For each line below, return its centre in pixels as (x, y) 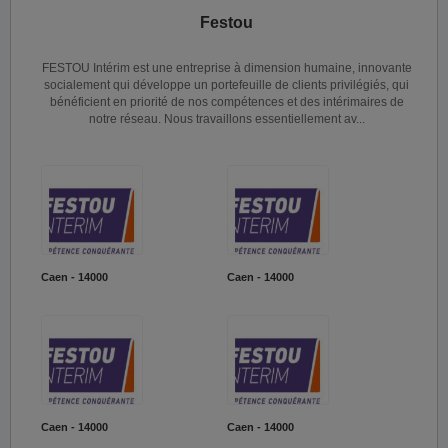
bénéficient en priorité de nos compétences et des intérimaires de (226, 102)
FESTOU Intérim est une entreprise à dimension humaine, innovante (226, 68)
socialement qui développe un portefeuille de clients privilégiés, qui (226, 85)
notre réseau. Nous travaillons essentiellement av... (226, 119)
